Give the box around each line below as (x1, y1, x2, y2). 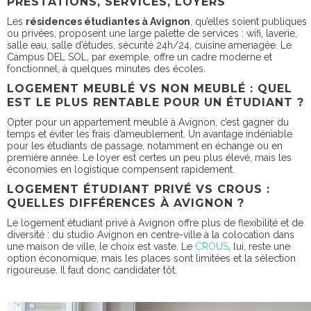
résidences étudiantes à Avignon (26, 15, 190, 27)
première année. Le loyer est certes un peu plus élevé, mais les (7, 151, 292, 163)
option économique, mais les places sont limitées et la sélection (7, 252, 296, 264)
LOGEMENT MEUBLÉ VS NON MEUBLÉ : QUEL (7, 81, 292, 95)
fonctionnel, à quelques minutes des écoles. (7, 62, 205, 74)
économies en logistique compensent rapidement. (7, 163, 235, 175)
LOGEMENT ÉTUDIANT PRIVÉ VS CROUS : (7, 182, 270, 196)
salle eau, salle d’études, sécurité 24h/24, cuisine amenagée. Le (7, 39, 292, 51)
